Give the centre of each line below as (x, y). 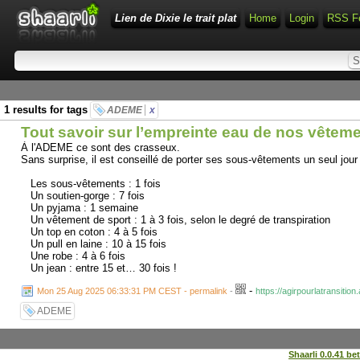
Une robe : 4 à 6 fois (73, 256)
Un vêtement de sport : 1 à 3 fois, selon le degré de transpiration (176, 220)
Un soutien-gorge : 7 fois (83, 196)
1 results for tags (47, 110)
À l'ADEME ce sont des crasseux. (100, 147)
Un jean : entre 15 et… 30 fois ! (99, 268)
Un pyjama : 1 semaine (80, 208)
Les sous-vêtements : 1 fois (91, 184)
